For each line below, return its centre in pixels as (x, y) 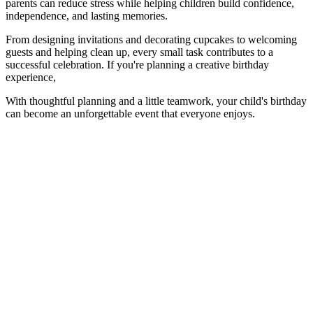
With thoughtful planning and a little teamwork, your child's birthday (156, 101)
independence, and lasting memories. (87, 16)
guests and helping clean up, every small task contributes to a (139, 52)
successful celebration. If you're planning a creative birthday (137, 65)
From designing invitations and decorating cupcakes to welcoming (151, 40)
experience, (32, 78)
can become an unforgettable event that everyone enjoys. (130, 114)
